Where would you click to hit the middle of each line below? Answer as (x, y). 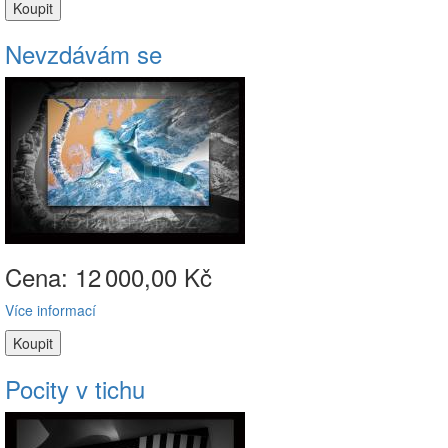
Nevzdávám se (83, 53)
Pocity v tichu (75, 388)
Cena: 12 (53, 276)
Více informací (50, 310)
